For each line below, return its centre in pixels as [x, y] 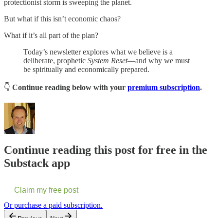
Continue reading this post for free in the [106, 150]
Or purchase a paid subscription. [53, 205]
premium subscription [164, 88]
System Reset [108, 61]
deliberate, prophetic [55, 61]
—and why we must [159, 61]
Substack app [37, 163]
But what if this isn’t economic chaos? [62, 19]
